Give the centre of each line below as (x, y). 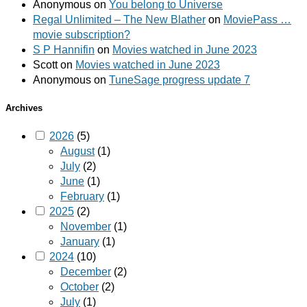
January (80, 241)
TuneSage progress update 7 (180, 80)
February (82, 196)
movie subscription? (82, 35)
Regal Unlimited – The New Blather (119, 20)
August (77, 151)
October (79, 286)
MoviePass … (257, 20)
